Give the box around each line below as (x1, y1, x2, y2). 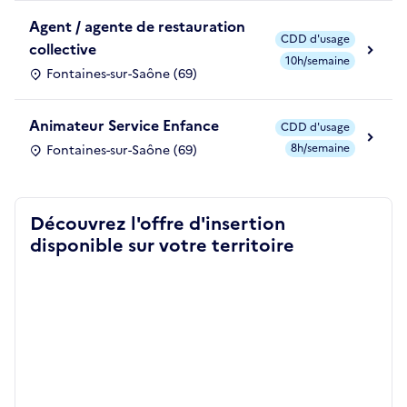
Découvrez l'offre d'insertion (30, 210, 285, 238)
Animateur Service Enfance (29, 114, 219, 137)
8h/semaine (291, 140, 350, 157)
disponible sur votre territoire (30, 232, 294, 260)
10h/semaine (285, 52, 350, 69)
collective (29, 38, 96, 61)
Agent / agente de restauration (29, 15, 245, 38)
